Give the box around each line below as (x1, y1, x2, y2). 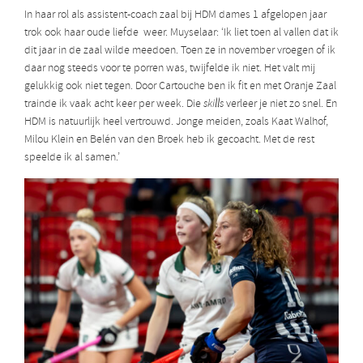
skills (203, 96, 224, 113)
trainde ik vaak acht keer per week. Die (24, 96, 203, 113)
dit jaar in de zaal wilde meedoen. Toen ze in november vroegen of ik (24, 43, 335, 59)
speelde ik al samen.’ (24, 150, 120, 166)
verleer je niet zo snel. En (224, 96, 337, 113)
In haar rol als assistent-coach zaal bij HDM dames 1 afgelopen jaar (24, 7, 327, 23)
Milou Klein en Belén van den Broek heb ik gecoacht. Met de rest (24, 132, 314, 148)
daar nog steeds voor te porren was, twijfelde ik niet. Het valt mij (24, 61, 315, 77)
